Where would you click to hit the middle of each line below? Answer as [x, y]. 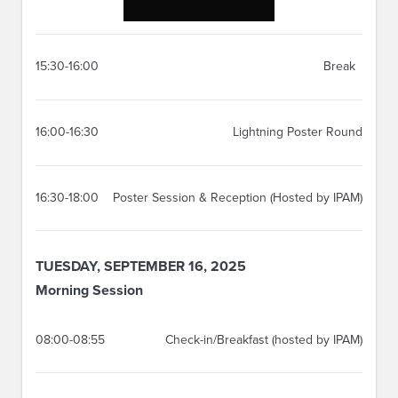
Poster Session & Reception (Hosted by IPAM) [238, 197]
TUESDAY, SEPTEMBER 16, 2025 [141, 267]
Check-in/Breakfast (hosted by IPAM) [264, 339]
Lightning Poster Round [298, 132]
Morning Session [89, 291]
